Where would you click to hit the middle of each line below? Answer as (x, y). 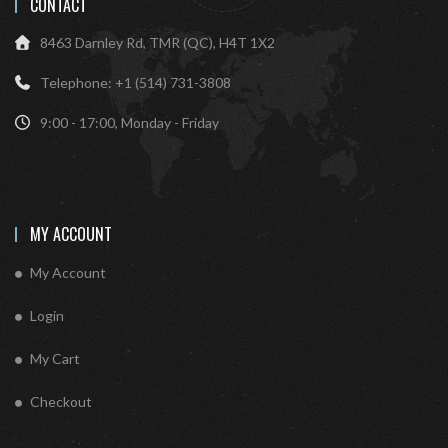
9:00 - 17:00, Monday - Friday (129, 123)
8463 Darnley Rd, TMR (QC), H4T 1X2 (157, 43)
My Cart (55, 359)
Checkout (61, 402)
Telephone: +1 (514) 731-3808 (135, 83)
